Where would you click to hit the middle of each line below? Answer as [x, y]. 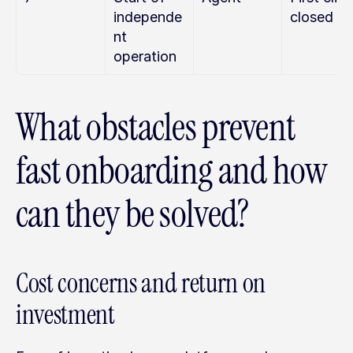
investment [65, 315]
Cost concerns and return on [141, 283]
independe [148, 17]
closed [312, 17]
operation [145, 56]
